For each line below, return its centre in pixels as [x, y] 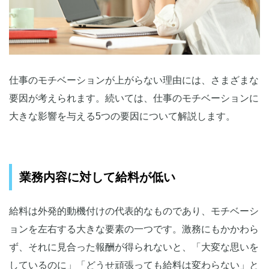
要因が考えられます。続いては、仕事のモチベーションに [134, 98]
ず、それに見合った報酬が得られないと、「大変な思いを [134, 247]
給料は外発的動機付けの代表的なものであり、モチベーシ [134, 211]
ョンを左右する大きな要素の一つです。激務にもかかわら [134, 229]
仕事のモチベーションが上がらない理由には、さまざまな [134, 80]
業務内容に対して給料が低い [97, 177]
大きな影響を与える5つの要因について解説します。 [122, 116]
